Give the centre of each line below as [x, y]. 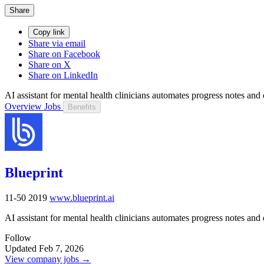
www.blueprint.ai [82, 197]
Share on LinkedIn [63, 75]
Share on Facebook [64, 54]
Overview [23, 106]
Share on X [49, 64]
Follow [18, 237]
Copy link [49, 32]
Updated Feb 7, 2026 [44, 248]
